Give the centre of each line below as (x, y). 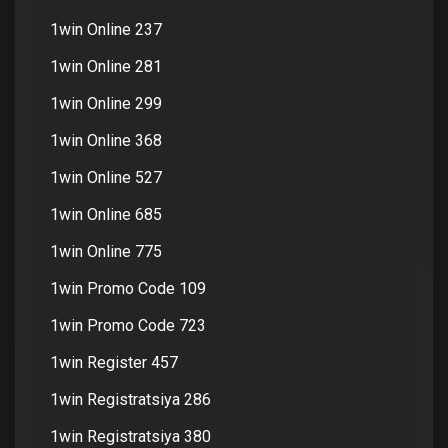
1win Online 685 (106, 214)
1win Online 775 (106, 251)
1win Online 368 (106, 140)
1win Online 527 (106, 177)
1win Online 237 (106, 29)
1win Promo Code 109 (128, 288)
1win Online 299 (106, 103)
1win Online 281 (106, 66)
